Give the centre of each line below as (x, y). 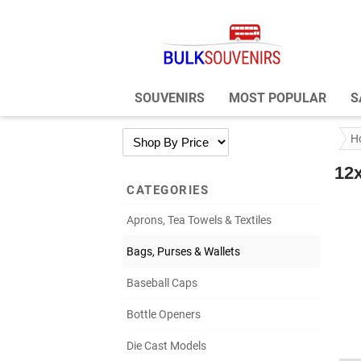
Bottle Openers (164, 315)
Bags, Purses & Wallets (183, 252)
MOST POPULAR (278, 98)
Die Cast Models (166, 346)
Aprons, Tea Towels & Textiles (199, 220)
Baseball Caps (162, 283)
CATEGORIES (168, 191)
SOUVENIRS (170, 98)
